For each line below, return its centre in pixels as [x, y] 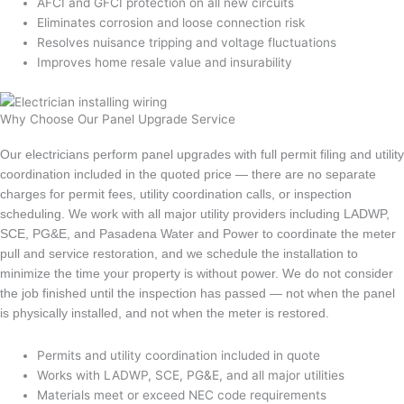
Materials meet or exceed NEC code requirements [182, 395]
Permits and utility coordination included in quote [179, 355]
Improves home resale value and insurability [165, 63]
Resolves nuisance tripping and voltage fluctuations [187, 43]
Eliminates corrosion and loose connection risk [171, 23]
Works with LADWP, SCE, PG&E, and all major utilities [191, 375]
